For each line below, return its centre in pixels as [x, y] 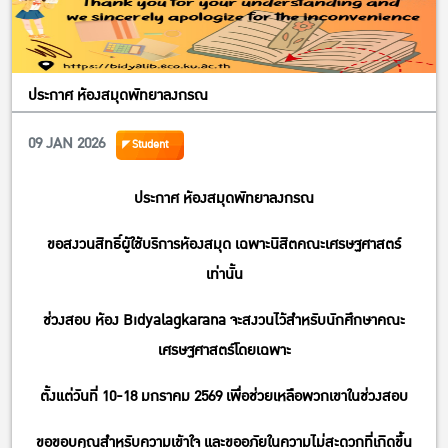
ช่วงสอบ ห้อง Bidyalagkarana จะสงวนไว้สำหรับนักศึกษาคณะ [224, 320]
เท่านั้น [224, 274]
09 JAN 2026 [66, 143]
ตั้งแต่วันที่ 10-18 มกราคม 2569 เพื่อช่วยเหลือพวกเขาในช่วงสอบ [224, 396]
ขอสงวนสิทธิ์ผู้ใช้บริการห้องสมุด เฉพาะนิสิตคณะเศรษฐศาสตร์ [224, 244]
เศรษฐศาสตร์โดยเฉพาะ [224, 350]
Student [150, 144]
